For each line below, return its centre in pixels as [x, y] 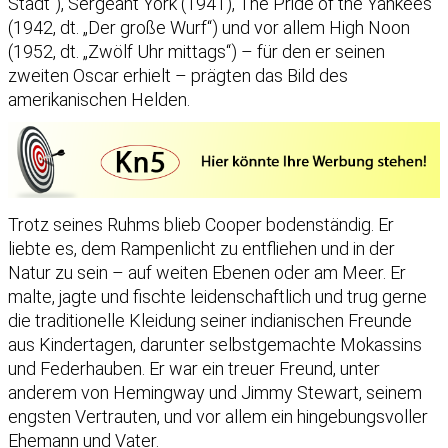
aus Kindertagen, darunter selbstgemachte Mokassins [215, 344]
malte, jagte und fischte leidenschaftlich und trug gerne [217, 296]
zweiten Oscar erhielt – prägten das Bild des [178, 76]
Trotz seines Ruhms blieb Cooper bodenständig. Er [201, 224]
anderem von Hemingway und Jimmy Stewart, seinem [215, 392]
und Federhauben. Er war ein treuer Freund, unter [194, 368]
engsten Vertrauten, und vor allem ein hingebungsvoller [218, 416]
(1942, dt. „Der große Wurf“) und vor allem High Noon [209, 28]
